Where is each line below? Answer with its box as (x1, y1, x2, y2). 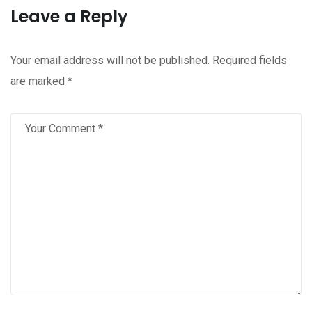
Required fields (212, 54, 287, 68)
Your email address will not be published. (10, 54, 210, 68)
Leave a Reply (10, 5, 128, 29)
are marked (10, 75, 68, 88)
